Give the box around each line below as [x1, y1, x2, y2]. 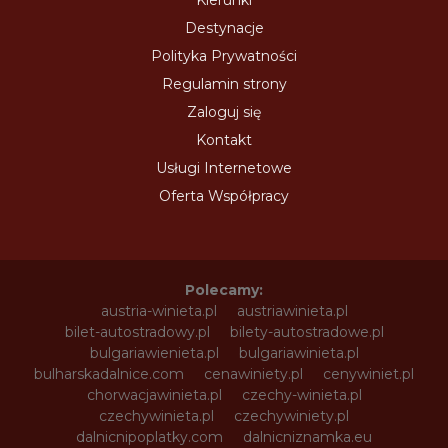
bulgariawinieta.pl [238, 343, 359, 362]
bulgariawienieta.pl [89, 343, 219, 362]
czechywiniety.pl [234, 406, 349, 425]
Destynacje [184, 18, 264, 37]
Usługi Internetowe [156, 158, 292, 177]
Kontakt [196, 130, 252, 149]
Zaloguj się [187, 102, 261, 121]
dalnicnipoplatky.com [76, 427, 223, 446]
